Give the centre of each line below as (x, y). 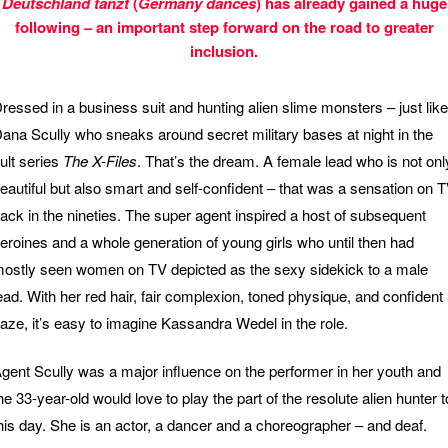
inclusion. (224, 51)
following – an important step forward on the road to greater (224, 27)
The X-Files (98, 160)
